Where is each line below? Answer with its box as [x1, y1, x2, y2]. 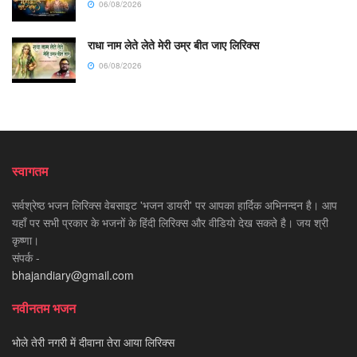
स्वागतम [12, 162, 48, 181]
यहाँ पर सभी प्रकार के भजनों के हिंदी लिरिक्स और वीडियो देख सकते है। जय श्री [12, 214, 328, 231]
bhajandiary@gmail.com [12, 267, 134, 284]
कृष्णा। [12, 232, 39, 249]
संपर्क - [12, 249, 40, 266]
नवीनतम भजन [12, 299, 76, 318]
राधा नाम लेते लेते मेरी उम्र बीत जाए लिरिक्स [88, 37, 259, 53]
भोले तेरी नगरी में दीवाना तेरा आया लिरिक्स [12, 334, 175, 351]
